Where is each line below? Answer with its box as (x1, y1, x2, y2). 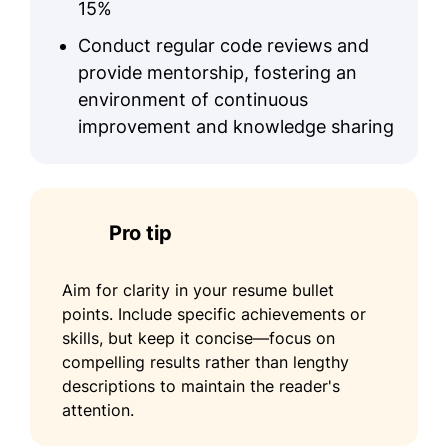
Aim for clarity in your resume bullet (62, 279, 334, 300)
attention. (62, 399, 134, 420)
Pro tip (109, 220, 172, 245)
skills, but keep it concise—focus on (62, 327, 335, 348)
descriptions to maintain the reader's (62, 375, 340, 396)
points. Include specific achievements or (62, 303, 366, 324)
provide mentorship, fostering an (78, 61, 357, 83)
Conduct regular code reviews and (78, 34, 369, 56)
